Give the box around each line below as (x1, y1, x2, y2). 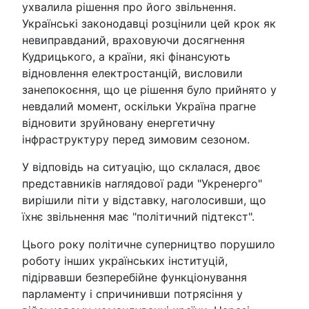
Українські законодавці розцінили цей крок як (22, 17, 276, 30)
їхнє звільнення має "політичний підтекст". (22, 210, 255, 223)
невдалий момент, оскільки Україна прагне (22, 99, 256, 113)
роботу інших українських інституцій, (22, 254, 228, 268)
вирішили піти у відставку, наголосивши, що (22, 193, 266, 207)
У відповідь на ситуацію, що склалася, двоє (22, 160, 261, 174)
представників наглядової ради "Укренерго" (22, 177, 262, 190)
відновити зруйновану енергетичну (22, 116, 215, 130)
